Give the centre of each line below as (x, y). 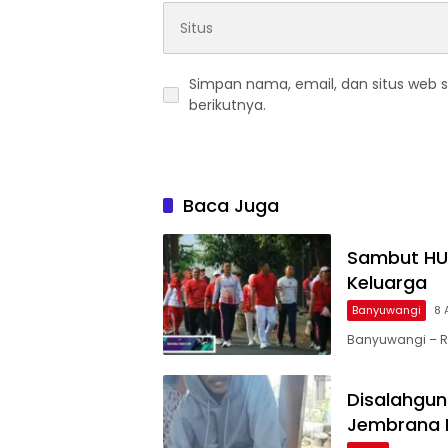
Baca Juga (231, 206)
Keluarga (387, 283)
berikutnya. (227, 105)
